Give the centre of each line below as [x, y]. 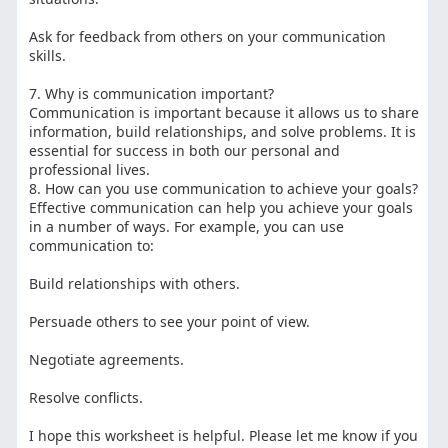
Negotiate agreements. [107, 360]
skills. [48, 56]
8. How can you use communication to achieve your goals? [224, 189]
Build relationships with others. [135, 284]
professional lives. [90, 170]
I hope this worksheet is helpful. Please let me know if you [224, 436]
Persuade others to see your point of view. [170, 322]
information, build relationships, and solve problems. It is [223, 132]
